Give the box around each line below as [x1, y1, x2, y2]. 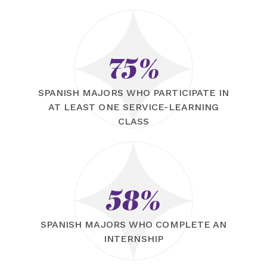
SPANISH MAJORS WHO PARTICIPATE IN [38, 86, 229, 98]
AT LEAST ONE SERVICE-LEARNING [48, 101, 219, 113]
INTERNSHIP [104, 232, 163, 244]
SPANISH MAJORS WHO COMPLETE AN [40, 218, 227, 230]
